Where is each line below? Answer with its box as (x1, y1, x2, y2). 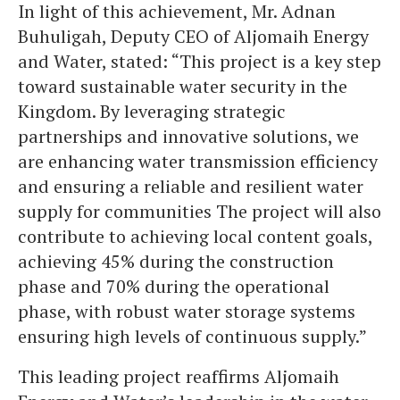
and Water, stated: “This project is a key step (18, 49, 381, 73)
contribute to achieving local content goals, (18, 224, 372, 248)
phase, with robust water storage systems (18, 299, 355, 323)
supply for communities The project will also (18, 199, 381, 223)
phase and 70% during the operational (18, 274, 329, 298)
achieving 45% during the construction (18, 249, 334, 273)
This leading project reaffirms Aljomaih (18, 364, 339, 388)
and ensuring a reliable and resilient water (18, 174, 363, 198)
